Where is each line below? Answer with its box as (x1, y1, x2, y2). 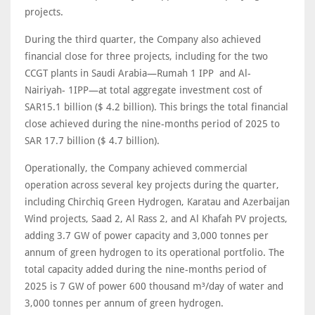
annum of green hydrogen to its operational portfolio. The (25, 247, 285, 259)
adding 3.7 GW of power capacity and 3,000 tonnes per (25, 230, 269, 242)
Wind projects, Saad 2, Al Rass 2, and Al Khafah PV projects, (25, 213, 288, 225)
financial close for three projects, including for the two (25, 51, 268, 63)
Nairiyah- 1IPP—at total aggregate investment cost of (25, 84, 262, 96)
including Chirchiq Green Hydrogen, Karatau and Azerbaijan (25, 196, 290, 208)
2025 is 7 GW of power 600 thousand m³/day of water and (25, 281, 283, 292)
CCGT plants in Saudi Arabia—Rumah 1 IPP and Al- (25, 67, 251, 79)
